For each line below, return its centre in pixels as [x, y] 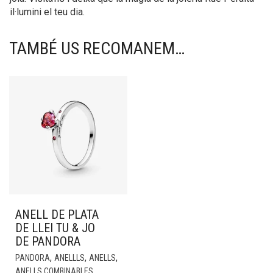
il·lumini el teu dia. [47, 12]
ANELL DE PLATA [57, 214]
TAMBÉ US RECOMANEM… [97, 48]
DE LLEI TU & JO [55, 228]
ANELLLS [69, 258]
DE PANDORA [48, 241]
